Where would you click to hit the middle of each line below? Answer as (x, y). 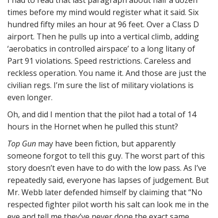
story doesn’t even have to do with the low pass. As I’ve (107, 168)
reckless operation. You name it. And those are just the (107, 73)
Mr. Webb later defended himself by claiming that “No (105, 192)
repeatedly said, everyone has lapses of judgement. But (108, 180)
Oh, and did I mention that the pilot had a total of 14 (102, 114)
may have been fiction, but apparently (106, 144)
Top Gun (22, 144)
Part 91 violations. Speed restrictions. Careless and (99, 61)
